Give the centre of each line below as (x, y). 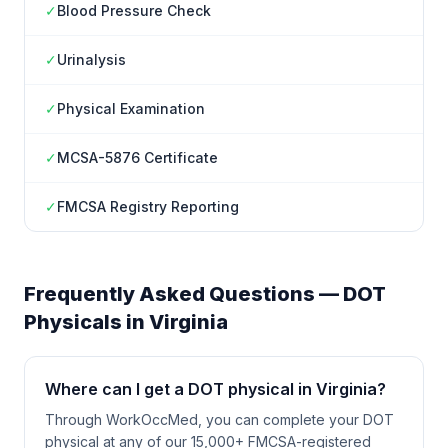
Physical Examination (131, 108)
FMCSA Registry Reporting (148, 206)
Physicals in (86, 322)
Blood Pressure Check (134, 10)
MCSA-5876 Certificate (137, 157)
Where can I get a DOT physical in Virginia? (215, 389)
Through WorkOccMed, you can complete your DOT (219, 419)
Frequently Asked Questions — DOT (205, 294)
